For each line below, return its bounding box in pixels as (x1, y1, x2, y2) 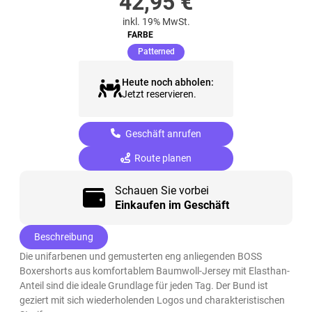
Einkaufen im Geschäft (114, 198, 229, 212)
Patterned (137, 47, 175, 57)
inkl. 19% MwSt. (122, 16, 190, 28)
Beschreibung (34, 231, 94, 242)
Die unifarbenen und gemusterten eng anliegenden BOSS (19, 250, 263, 262)
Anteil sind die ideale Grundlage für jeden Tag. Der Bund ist (19, 279, 269, 291)
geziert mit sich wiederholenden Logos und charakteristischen (19, 294, 286, 306)
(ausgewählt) (173, 46, 226, 56)
